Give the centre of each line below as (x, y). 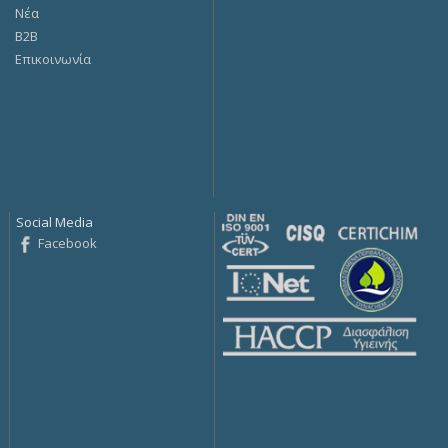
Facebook (68, 243)
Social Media (55, 222)
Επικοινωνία (53, 59)
